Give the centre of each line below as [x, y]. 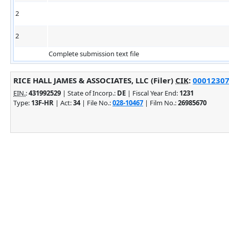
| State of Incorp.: [89, 93]
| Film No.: [161, 102]
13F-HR [42, 102]
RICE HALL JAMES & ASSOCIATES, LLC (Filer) [94, 80]
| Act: [63, 102]
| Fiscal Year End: [153, 93]
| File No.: [96, 102]
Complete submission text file [94, 53]
